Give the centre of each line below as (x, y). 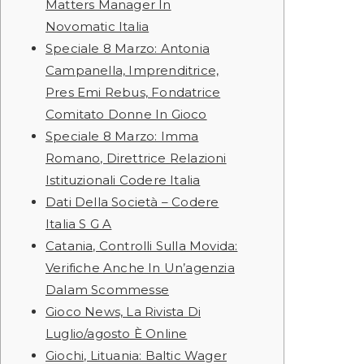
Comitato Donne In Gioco (126, 114)
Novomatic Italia (97, 26)
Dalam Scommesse (107, 290)
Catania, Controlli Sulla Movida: (142, 246)
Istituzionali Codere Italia (123, 180)
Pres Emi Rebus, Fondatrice (133, 92)
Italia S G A (79, 224)
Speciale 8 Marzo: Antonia (128, 48)
